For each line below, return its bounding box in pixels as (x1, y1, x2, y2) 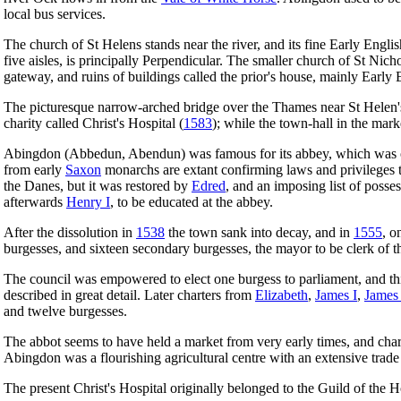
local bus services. (4, 5, 106, 21)
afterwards (4, 193, 66, 209)
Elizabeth (255, 286, 308, 303)
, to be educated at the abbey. (110, 193, 273, 209)
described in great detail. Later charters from (4, 286, 255, 303)
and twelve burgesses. (4, 303, 127, 319)
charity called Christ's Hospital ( (4, 115, 183, 131)
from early (4, 161, 65, 177)
